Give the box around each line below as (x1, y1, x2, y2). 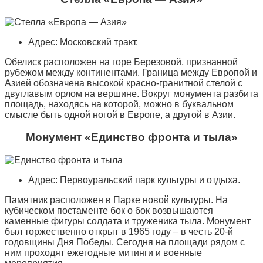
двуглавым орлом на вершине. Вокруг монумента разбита (5, 88, 258, 99)
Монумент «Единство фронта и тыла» (25, 131, 238, 144)
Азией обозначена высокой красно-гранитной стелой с (5, 77, 242, 88)
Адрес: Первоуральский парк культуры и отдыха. (28, 175, 240, 185)
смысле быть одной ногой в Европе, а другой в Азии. (5, 109, 235, 120)
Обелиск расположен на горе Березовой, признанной (5, 56, 238, 67)
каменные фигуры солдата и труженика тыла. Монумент (5, 216, 251, 226)
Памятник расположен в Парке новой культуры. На (5, 195, 228, 205)
